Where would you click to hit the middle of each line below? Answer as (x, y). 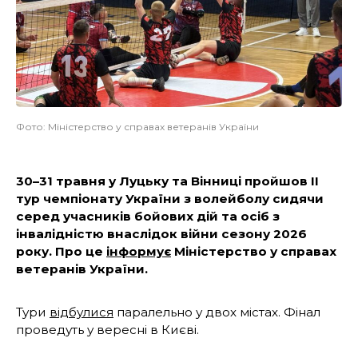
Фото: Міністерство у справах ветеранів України (137, 126)
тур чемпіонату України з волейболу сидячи (170, 198)
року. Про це (61, 251)
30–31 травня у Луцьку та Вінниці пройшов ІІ (167, 181)
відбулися (82, 312)
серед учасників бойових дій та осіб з (148, 216)
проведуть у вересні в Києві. (107, 329)
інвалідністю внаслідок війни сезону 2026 (161, 233)
